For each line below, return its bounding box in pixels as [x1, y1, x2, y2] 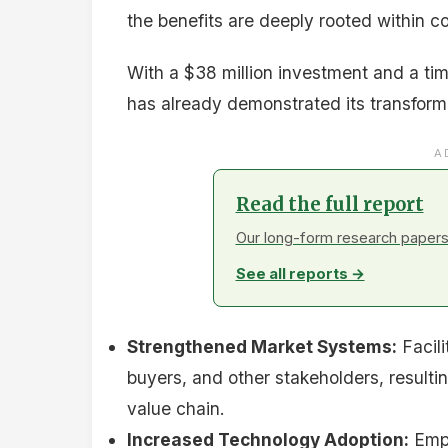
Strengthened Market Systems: [127, 335, 397, 357]
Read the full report [235, 192, 424, 216]
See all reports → [235, 264, 365, 283]
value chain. [127, 397, 225, 419]
